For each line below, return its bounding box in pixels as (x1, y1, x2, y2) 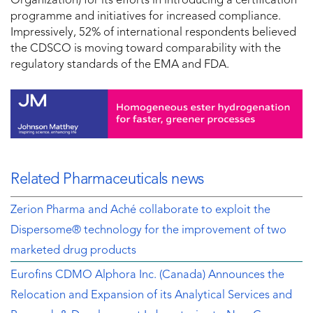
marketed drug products (10, 245, 136, 256)
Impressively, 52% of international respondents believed (10, 27, 296, 38)
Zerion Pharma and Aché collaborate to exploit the (10, 204, 270, 216)
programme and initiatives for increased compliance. (10, 10, 281, 22)
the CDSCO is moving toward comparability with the (10, 43, 281, 54)
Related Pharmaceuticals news (10, 171, 204, 187)
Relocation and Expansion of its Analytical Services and (10, 289, 292, 301)
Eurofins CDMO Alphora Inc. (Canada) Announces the (10, 269, 284, 281)
